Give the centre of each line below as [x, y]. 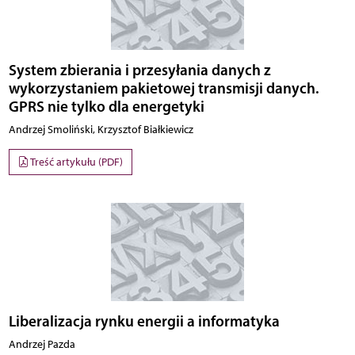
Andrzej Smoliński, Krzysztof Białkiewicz [101, 129]
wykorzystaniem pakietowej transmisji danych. [164, 88]
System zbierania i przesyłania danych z [139, 69]
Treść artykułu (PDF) [76, 162]
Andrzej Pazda [42, 345]
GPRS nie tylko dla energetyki [106, 106]
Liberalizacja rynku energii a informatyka [144, 321]
